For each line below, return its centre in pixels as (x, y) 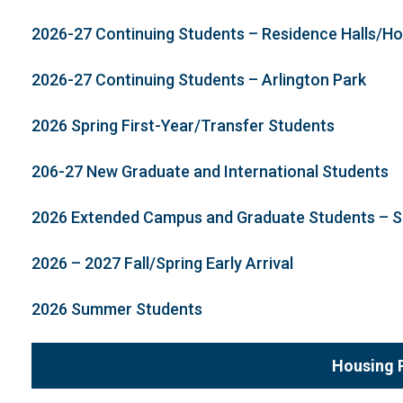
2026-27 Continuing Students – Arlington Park (198, 80)
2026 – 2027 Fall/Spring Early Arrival (162, 263)
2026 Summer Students (116, 309)
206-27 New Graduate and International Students (210, 171)
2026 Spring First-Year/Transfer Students (183, 125)
